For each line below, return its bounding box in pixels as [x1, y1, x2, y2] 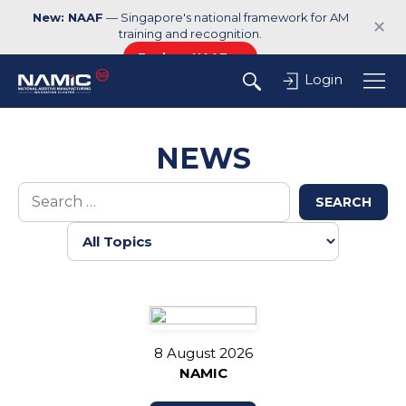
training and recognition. [119, 26, 262, 41]
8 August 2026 [153, 344, 253, 362]
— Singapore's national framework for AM [102, 10, 349, 24]
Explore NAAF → [138, 50, 243, 64]
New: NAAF [32, 10, 103, 24]
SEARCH [315, 194, 372, 210]
